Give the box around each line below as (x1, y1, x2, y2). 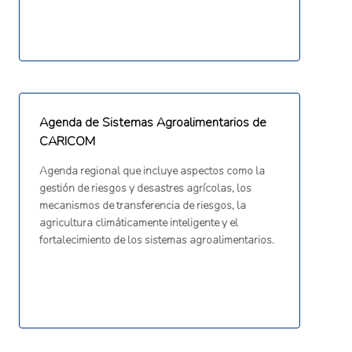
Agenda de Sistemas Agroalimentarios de (38, 114, 266, 132)
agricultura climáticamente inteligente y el (38, 215, 238, 231)
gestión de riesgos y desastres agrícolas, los (38, 181, 251, 196)
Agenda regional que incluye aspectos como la (38, 163, 265, 179)
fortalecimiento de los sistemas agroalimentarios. (38, 233, 274, 248)
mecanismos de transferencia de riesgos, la (38, 198, 246, 214)
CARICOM (38, 133, 95, 151)
